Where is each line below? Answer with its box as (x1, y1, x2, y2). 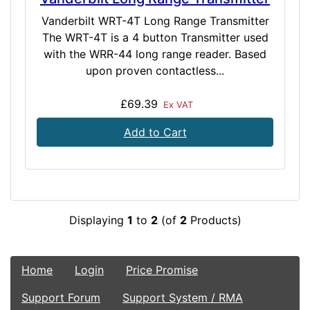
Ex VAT (160, 100, 193, 110)
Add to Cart (123, 125, 187, 139)
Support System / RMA (122, 291, 243, 304)
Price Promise (126, 263, 198, 277)
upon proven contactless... (86, 64, 224, 77)
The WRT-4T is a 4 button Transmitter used (42, 30, 268, 44)
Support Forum (21, 291, 100, 304)
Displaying (69, 213, 127, 227)
